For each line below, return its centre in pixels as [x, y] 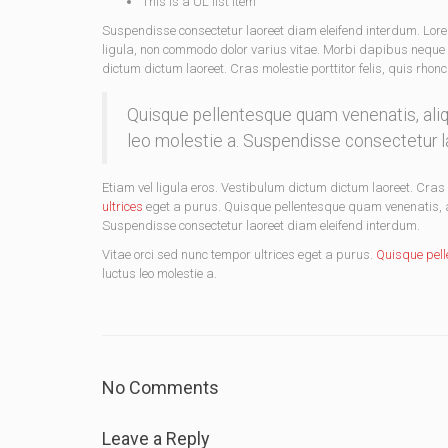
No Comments [160, 387]
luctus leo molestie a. [159, 273]
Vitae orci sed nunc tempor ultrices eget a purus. [239, 254]
